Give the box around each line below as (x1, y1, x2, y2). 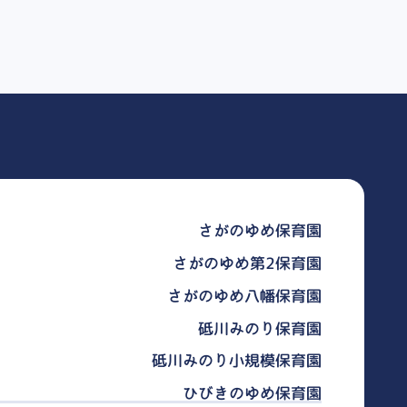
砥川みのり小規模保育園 (151, 350, 322, 372)
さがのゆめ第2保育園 (172, 253, 322, 274)
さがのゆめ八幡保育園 (166, 284, 322, 306)
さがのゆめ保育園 (197, 220, 322, 242)
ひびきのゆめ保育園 (182, 382, 322, 403)
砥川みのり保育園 (197, 317, 322, 339)
